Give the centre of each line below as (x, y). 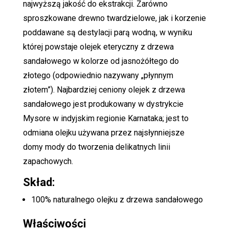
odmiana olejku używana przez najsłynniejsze (104, 132)
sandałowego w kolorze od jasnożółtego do (101, 61)
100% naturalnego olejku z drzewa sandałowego (117, 199)
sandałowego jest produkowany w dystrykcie (103, 104)
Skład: (39, 182)
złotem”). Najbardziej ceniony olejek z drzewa (104, 89)
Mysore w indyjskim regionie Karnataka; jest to (106, 118)
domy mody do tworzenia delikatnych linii (96, 147)
